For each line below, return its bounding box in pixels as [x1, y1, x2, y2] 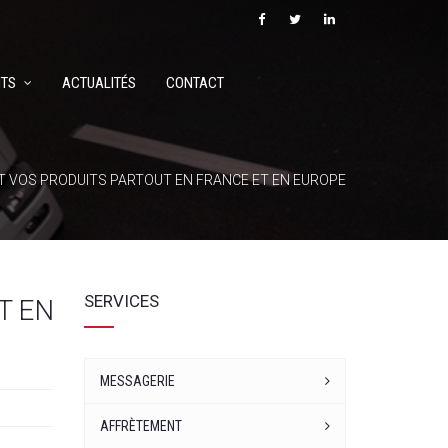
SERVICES [83, 291, 159, 311]
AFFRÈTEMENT [99, 418, 182, 434]
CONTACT [166, 74, 224, 92]
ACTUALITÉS [62, 74, 136, 92]
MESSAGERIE [99, 373, 175, 389]
